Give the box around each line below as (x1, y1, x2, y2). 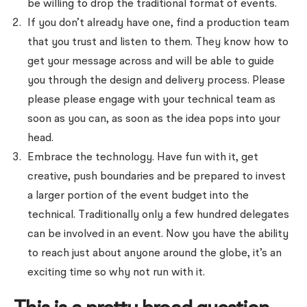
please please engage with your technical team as (27, 95, 275, 106)
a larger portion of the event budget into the (27, 191, 249, 201)
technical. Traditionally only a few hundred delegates (27, 210, 289, 221)
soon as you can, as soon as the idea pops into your (27, 114, 280, 125)
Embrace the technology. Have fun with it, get (27, 152, 258, 163)
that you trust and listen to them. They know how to (27, 37, 288, 48)
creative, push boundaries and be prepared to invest (27, 171, 286, 182)
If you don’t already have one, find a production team (27, 18, 289, 29)
